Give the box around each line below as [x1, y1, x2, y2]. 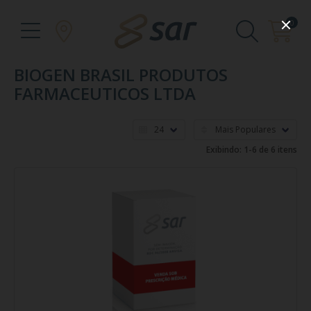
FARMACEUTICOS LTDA [14, 82, 196, 105]
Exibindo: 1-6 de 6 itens [206, 144, 297, 155]
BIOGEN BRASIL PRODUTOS [14, 63, 228, 86]
